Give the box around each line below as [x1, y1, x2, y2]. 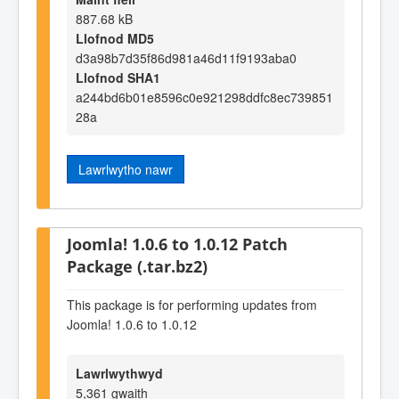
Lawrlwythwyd [76, 363, 163, 382]
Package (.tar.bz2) [67, 254, 208, 277]
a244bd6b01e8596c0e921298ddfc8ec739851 [76, 88, 333, 107]
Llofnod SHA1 [76, 69, 160, 87]
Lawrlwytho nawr [78, 160, 173, 179]
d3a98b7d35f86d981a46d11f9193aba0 [76, 49, 297, 68]
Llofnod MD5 [76, 29, 154, 48]
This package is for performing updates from [67, 296, 317, 314]
